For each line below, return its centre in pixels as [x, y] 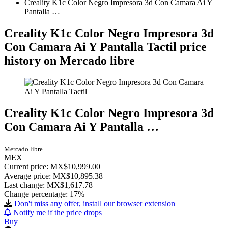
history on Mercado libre [69, 61]
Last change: [25, 185]
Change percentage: [37, 194]
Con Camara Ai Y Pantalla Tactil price [105, 47]
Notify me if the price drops [56, 212]
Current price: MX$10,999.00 [52, 166]
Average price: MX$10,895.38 [53, 176]
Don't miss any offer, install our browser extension [95, 203]
